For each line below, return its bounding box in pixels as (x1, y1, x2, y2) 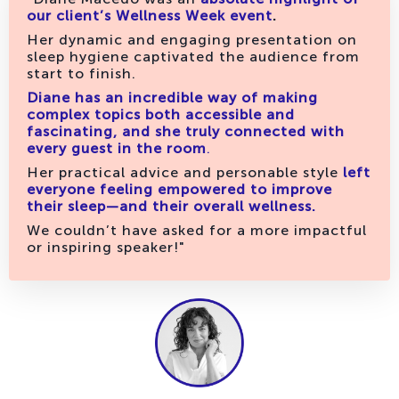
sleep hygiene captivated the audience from (27, 48, 360, 66)
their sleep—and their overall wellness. (27, 198, 316, 216)
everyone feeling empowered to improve (27, 181, 332, 199)
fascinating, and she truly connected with (27, 123, 345, 141)
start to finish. (27, 65, 136, 83)
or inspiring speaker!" (27, 239, 185, 256)
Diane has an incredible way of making (27, 89, 318, 107)
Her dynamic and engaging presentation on (27, 31, 357, 49)
